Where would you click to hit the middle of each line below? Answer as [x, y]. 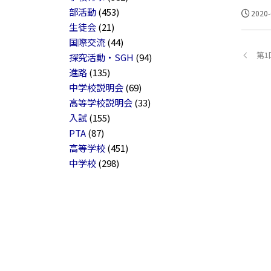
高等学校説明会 [101, 103]
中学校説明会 [96, 87]
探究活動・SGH [101, 57]
